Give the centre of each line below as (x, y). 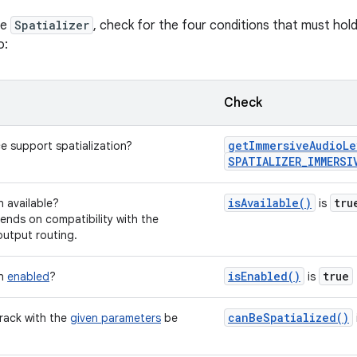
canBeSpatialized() (288, 318)
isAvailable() (270, 203)
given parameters (116, 318)
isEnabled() (264, 276)
